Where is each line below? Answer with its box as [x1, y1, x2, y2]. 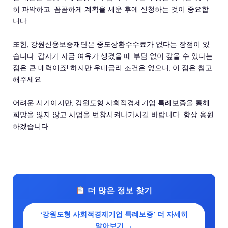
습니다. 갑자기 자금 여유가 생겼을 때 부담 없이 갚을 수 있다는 [13, 51, 213, 61]
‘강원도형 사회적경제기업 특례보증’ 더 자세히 [40, 210, 188, 219]
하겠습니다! [13, 122, 50, 131]
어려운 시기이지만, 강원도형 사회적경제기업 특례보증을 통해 [13, 98, 210, 107]
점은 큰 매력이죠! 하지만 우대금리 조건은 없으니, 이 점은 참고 [13, 63, 212, 72]
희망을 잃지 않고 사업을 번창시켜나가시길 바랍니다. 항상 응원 [13, 110, 214, 119]
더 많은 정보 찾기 [85, 185, 153, 195]
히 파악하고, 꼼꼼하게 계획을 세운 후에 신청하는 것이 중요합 [13, 5, 209, 14]
